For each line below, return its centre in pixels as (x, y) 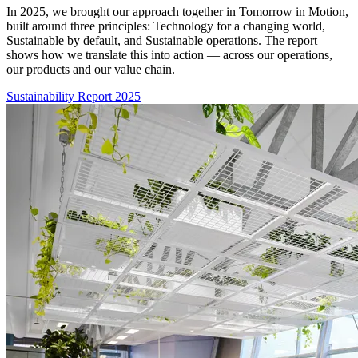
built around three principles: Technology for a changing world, (166, 26)
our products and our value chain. (91, 69)
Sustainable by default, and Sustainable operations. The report (162, 40)
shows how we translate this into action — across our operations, (169, 54)
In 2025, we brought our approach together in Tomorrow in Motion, (177, 11)
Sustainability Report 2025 (74, 96)
